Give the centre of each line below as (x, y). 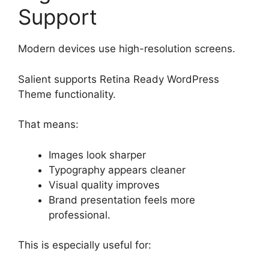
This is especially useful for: (85, 245)
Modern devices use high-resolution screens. (127, 49)
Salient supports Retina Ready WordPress (119, 79)
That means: (48, 125)
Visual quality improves (104, 185)
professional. (80, 215)
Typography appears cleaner (117, 170)
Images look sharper (97, 155)
